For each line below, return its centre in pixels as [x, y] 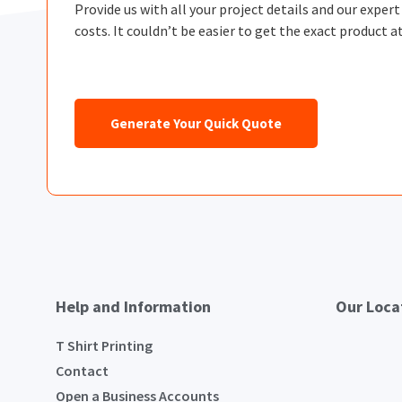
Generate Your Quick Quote [196, 124]
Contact [82, 370]
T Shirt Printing [104, 345]
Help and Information [133, 306]
